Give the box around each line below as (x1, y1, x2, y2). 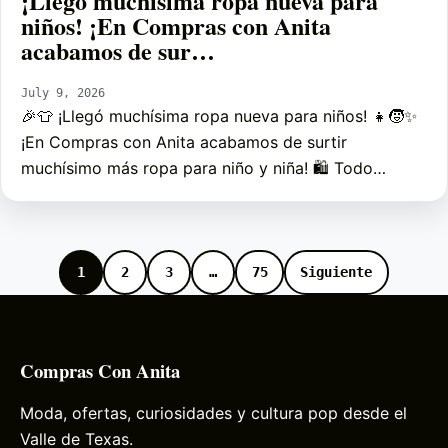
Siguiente (300, 263, 373, 280)
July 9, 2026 (21, 85, 105, 101)
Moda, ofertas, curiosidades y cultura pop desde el (20, 403, 407, 424)
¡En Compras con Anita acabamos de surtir (21, 132, 347, 153)
